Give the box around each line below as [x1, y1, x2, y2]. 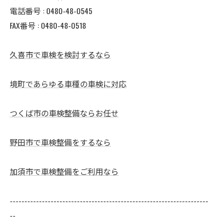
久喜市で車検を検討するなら [10, 48, 111, 60]
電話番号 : [10, 4, 46, 17]
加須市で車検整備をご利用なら [10, 165, 119, 177]
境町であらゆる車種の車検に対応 [10, 77, 127, 90]
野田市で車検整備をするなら [10, 136, 111, 148]
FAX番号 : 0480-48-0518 [10, 19, 86, 31]
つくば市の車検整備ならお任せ [10, 107, 119, 119]
